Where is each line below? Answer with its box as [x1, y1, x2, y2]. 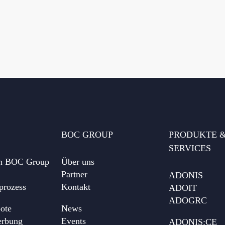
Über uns [61, 156, 95, 167]
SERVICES [168, 143, 211, 153]
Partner [61, 169, 88, 179]
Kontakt [61, 181, 91, 192]
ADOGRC [168, 195, 207, 205]
